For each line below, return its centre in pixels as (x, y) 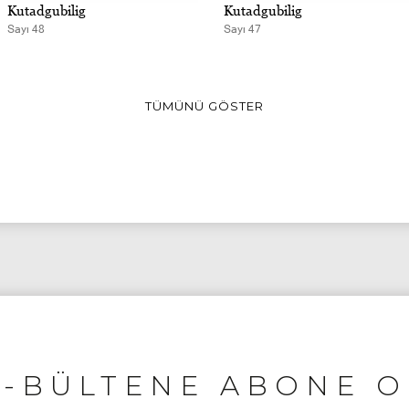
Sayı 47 (242, 29)
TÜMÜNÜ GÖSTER (204, 106)
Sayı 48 (26, 29)
